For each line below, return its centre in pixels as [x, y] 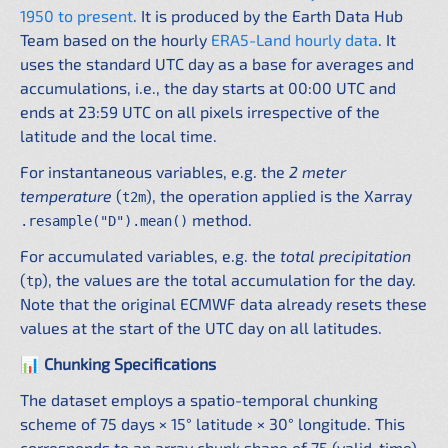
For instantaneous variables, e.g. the [154, 171]
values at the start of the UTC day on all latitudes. [201, 327]
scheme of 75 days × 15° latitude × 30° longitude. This [212, 423]
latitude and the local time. [118, 135]
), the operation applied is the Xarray [279, 195]
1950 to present [76, 15]
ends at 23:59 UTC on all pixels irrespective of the [200, 111]
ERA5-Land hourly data [294, 39]
